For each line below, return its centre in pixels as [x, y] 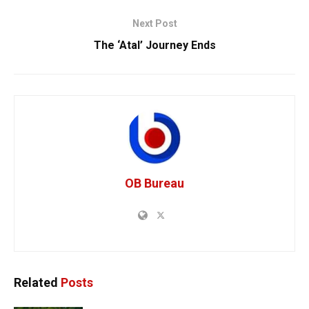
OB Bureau [154, 183]
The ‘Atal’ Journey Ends [154, 45]
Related [36, 282]
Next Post [154, 23]
